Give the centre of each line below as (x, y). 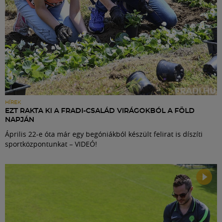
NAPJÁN (20, 120)
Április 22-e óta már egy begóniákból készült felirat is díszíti (104, 134)
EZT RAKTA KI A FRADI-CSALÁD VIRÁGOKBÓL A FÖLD (100, 111)
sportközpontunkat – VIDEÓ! (51, 144)
